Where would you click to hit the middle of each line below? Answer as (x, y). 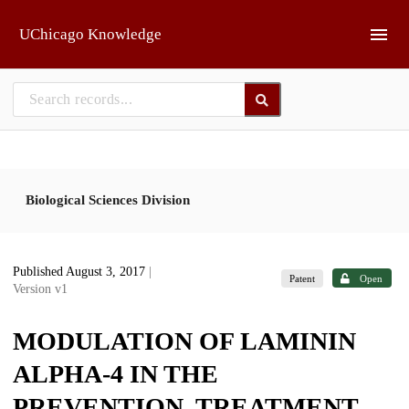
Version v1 (40, 289)
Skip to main (60, 21)
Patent (303, 278)
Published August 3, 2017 (81, 272)
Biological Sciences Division (108, 199)
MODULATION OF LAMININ (184, 341)
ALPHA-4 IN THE (115, 374)
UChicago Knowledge (90, 34)
